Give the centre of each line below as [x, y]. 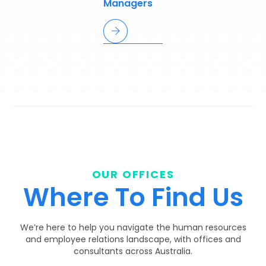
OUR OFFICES [133, 175]
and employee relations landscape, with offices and [133, 240]
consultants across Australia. [133, 251]
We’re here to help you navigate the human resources [133, 228]
